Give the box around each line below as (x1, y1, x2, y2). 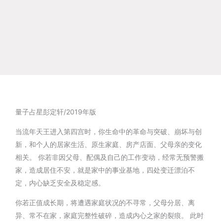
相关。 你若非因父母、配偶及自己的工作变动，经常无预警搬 (15, 153, 204, 162)
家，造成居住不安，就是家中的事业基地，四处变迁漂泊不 (15, 166, 195, 175)
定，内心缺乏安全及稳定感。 (15, 179, 106, 187)
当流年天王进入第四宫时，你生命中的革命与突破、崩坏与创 (15, 127, 202, 136)
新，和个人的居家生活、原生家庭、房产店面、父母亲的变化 (15, 140, 202, 149)
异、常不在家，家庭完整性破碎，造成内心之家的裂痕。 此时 (15, 211, 204, 220)
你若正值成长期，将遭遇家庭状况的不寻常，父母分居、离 (15, 198, 195, 207)
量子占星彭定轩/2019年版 (15, 108, 97, 116)
